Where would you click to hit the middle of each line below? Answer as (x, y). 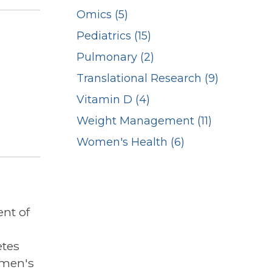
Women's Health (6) (131, 142)
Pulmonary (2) (115, 57)
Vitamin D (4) (113, 100)
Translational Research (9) (148, 79)
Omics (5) (102, 15)
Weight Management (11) (144, 121)
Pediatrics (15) (114, 36)
